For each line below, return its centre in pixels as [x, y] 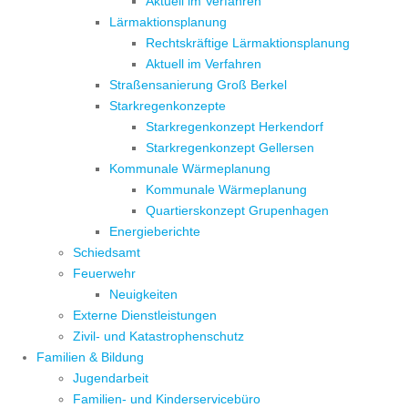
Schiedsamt [107, 253]
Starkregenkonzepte [168, 106]
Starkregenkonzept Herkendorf [235, 127]
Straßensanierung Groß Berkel [198, 85]
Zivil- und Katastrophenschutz [158, 337]
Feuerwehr [104, 274]
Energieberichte [155, 232]
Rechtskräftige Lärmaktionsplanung [248, 43]
